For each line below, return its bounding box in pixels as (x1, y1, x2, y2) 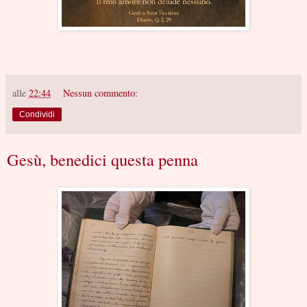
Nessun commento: (63, 86, 138, 99)
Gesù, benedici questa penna (7, 147, 198, 171)
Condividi (19, 109, 55, 119)
